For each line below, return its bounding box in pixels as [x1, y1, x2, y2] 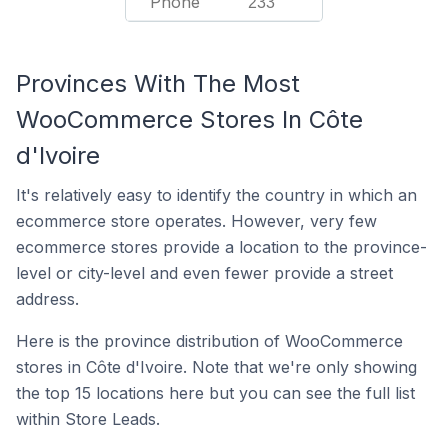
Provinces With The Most [16, 68, 300, 98]
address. [16, 288, 79, 309]
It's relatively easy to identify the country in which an [16, 184, 417, 205]
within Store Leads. [16, 408, 160, 429]
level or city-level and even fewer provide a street [16, 262, 393, 283]
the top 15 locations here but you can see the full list [16, 382, 415, 403]
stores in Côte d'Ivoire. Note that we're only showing [16, 356, 417, 377]
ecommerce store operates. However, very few [16, 210, 377, 231]
